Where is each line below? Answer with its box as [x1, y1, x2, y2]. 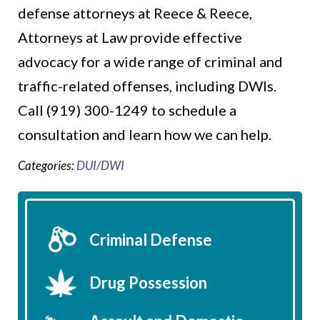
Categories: [18, 158, 76, 174]
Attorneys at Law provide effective [18, 29, 242, 46]
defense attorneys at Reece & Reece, [18, 4, 252, 22]
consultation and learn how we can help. [18, 126, 271, 144]
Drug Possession [89, 273, 207, 293]
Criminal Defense [89, 230, 212, 250]
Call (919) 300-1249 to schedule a [18, 101, 236, 119]
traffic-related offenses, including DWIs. [18, 77, 276, 95]
